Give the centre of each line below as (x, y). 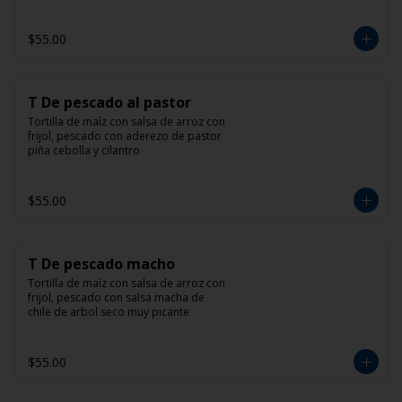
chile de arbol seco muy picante (109, 312)
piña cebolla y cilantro (84, 150)
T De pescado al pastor (109, 102)
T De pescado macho (101, 264)
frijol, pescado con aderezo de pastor (125, 136)
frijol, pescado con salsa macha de (116, 297)
